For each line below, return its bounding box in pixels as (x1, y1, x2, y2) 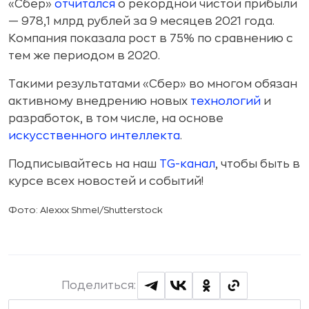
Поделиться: (61, 280, 136, 291)
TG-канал (159, 159, 215, 170)
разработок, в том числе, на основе (8, 113, 223, 124)
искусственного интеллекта (8, 130, 180, 141)
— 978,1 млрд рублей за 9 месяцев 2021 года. (8, 16, 275, 27)
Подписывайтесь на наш (8, 159, 159, 170)
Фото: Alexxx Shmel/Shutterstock (8, 206, 163, 215)
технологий (190, 96, 261, 107)
